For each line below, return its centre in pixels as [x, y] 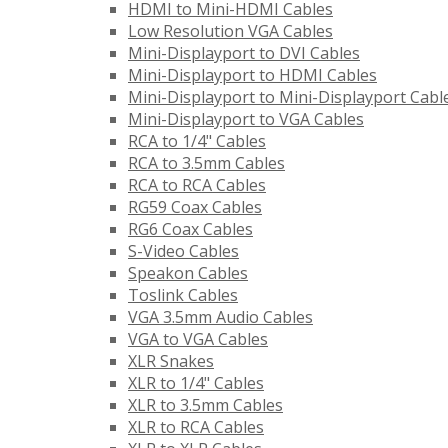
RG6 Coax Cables [190, 229]
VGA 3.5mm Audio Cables [220, 317]
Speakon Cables [188, 273]
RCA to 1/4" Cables [197, 141]
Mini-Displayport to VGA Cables [246, 119]
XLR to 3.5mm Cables [205, 405]
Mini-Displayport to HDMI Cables [252, 75]
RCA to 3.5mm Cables [206, 163]
